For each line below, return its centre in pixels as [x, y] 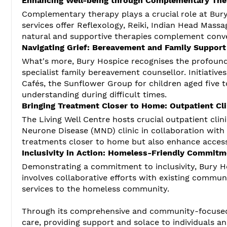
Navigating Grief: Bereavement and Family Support [124, 47]
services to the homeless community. [96, 188]
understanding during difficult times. [94, 94]
